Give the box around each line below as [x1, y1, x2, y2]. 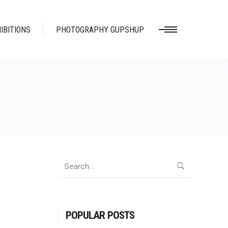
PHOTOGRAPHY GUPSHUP [56, 24, 144, 35]
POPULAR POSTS [65, 209, 135, 221]
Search [57, 157, 82, 166]
